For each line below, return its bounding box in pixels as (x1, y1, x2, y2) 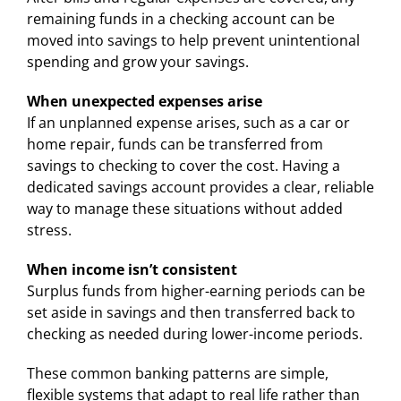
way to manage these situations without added (26, 198, 343, 218)
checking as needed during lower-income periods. (26, 323, 363, 344)
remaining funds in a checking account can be (26, 8, 335, 29)
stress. (26, 219, 72, 240)
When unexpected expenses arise (26, 90, 262, 111)
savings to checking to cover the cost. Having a (26, 155, 340, 175)
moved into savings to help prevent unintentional (26, 30, 360, 50)
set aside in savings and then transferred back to (26, 302, 355, 322)
